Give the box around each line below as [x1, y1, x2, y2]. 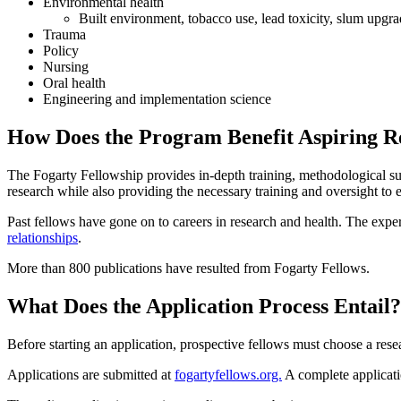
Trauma [43, 27, 86, 43]
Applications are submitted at [7, 366, 175, 382]
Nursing [43, 59, 89, 75]
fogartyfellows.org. [175, 366, 282, 382]
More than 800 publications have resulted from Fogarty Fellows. [7, 260, 373, 277]
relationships [7, 230, 78, 246]
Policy [43, 43, 79, 59]
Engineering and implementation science [43, 91, 271, 107]
